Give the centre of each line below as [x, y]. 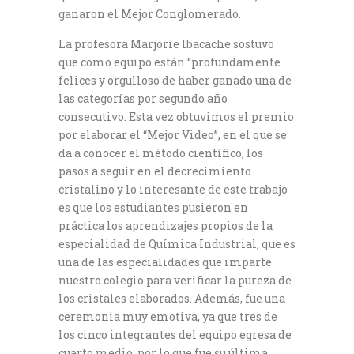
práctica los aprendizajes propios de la [166, 226]
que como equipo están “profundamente [169, 62]
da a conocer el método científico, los [161, 153]
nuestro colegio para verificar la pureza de [175, 280]
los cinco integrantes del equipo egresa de [175, 335]
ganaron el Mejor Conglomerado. [150, 14]
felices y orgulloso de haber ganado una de [175, 80]
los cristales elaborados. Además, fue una [172, 298]
